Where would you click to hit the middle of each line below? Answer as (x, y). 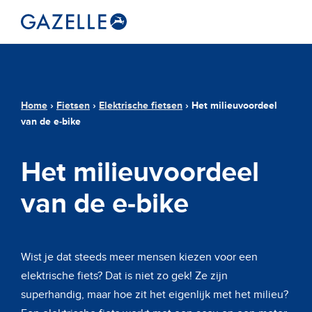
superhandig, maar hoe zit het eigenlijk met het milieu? (155, 295)
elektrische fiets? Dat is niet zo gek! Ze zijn (124, 276)
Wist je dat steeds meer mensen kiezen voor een (139, 257)
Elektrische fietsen (141, 106)
